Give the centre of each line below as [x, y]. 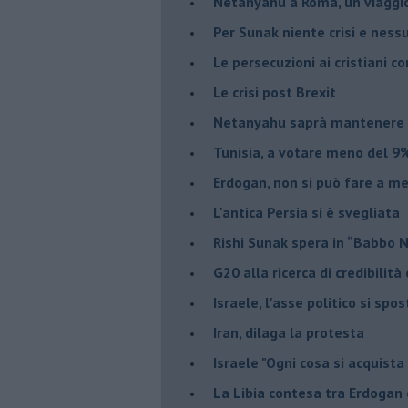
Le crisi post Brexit [275, 92]
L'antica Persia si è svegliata [306, 212]
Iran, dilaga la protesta [289, 332]
